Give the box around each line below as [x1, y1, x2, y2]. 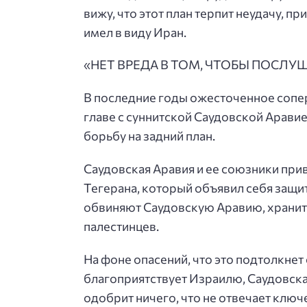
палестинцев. [84, 219, 159, 234]
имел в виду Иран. [84, 24, 186, 40]
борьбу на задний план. [84, 128, 215, 144]
